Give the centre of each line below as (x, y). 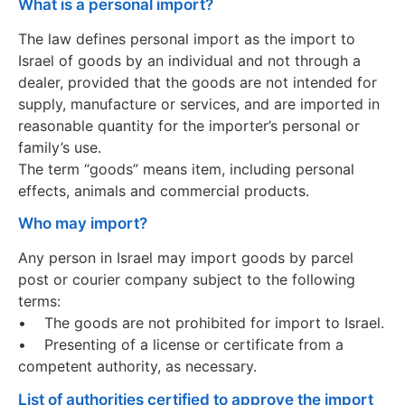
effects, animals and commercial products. (164, 190)
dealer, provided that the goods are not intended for (198, 82)
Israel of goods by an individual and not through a (189, 60)
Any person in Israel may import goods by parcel (186, 258)
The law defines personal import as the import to (187, 38)
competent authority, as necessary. (137, 367)
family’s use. (60, 147)
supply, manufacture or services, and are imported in (199, 104)
